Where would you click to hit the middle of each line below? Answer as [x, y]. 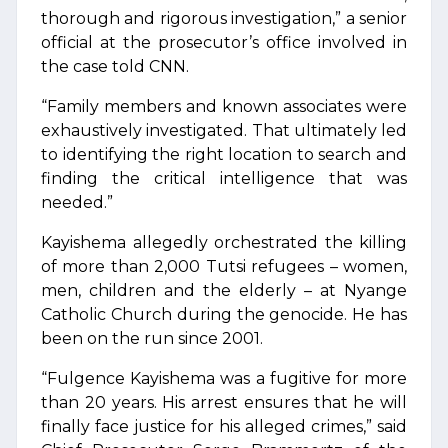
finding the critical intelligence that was [224, 178]
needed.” [77, 202]
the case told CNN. [115, 66]
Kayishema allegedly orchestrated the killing [224, 242]
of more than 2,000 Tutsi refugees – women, [224, 266]
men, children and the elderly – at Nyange [224, 290]
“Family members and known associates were [224, 106]
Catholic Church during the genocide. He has [224, 314]
